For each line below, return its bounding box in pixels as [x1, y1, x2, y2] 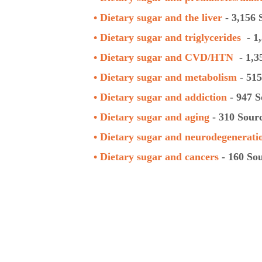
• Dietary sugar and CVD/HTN [94, 51, 233, 63]
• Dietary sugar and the [94, 12, 202, 23]
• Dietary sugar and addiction [94, 91, 227, 103]
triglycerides [185, 32, 241, 43]
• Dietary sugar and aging [94, 111, 212, 123]
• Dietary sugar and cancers [94, 151, 219, 163]
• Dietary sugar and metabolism [94, 71, 237, 83]
